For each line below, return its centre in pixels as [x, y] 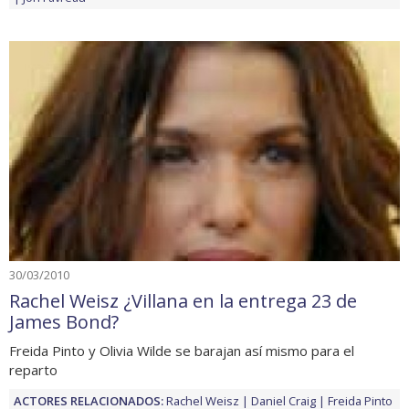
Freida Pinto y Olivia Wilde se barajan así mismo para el [182, 351]
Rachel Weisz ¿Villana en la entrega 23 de [183, 301]
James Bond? [64, 322]
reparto [33, 370]
